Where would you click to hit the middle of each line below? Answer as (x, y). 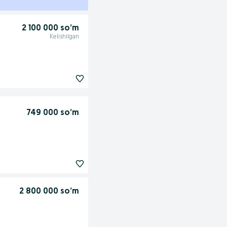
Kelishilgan (64, 37)
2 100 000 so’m (50, 29)
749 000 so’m (52, 113)
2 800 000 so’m (49, 191)
